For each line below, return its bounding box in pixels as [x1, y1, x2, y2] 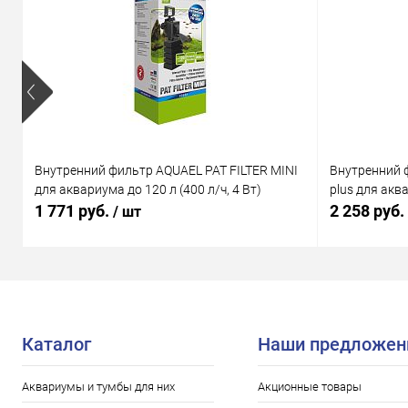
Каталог [22, 332, 91, 355]
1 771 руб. [35, 200, 113, 220]
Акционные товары [258, 379, 362, 393]
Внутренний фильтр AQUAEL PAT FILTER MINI [35, 163, 298, 178]
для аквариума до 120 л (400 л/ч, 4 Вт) [35, 182, 261, 198]
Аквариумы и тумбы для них [22, 379, 175, 393]
